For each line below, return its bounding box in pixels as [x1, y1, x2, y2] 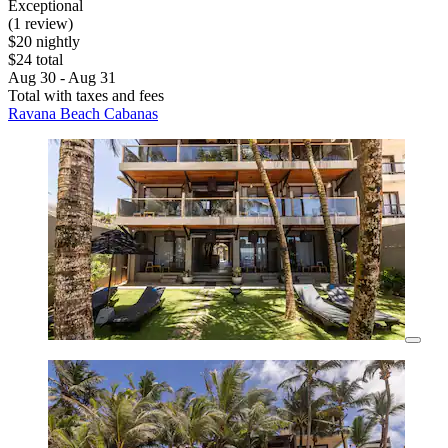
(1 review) [8, 15, 73, 33]
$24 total [8, 51, 63, 69]
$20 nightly [8, 33, 80, 51]
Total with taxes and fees [8, 87, 164, 105]
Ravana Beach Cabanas [8, 105, 158, 123]
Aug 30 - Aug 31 [8, 69, 116, 87]
